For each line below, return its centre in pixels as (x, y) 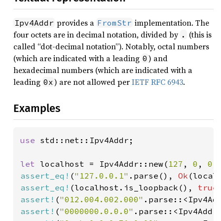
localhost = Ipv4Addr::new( (104, 164)
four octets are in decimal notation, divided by (97, 35)
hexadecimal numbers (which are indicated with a (103, 70)
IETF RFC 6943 (157, 82)
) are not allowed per (93, 82)
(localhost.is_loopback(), (134, 187)
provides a (75, 23)
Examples (37, 108)
